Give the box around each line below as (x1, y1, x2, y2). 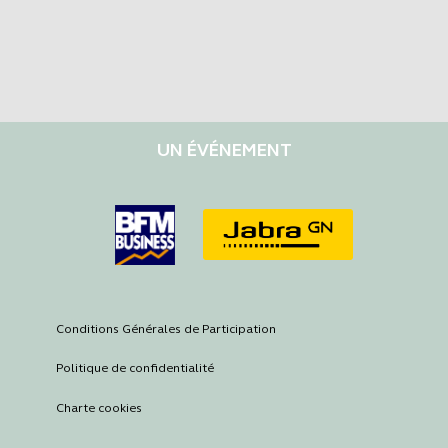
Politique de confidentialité (56, 361, 214, 376)
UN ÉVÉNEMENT (156, 140, 292, 162)
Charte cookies (56, 401, 142, 416)
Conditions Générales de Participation (56, 321, 276, 336)
